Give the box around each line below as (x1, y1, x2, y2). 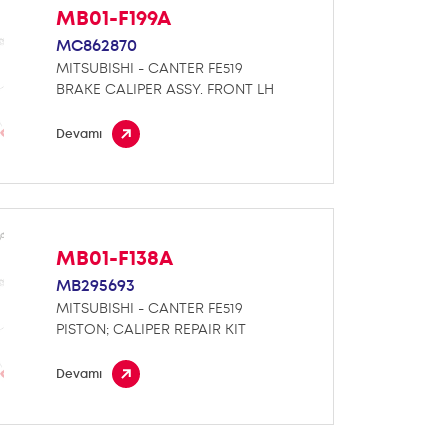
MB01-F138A (56, 245, 174, 273)
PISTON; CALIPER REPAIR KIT (56, 320, 247, 339)
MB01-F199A (56, 4, 172, 32)
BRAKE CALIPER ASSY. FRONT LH (56, 79, 275, 98)
